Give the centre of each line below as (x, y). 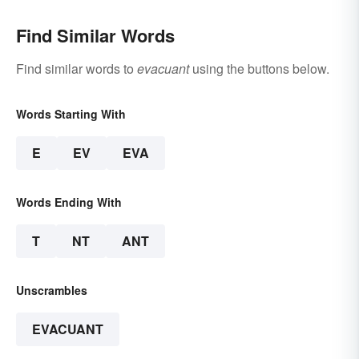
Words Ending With (69, 202)
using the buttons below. (259, 68)
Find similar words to (77, 68)
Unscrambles (52, 290)
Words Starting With (71, 113)
